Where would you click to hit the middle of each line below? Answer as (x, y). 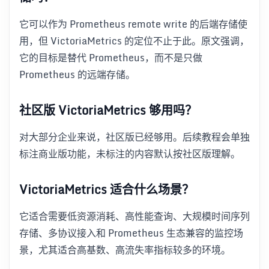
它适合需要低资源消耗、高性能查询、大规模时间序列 (134, 216)
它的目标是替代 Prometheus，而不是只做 (111, 58)
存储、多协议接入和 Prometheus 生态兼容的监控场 (131, 233)
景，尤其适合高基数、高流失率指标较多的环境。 (125, 250)
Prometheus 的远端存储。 (77, 75)
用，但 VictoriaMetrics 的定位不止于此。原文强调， (134, 41)
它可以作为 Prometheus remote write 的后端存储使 (133, 24)
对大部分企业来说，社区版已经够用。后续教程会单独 (134, 137)
